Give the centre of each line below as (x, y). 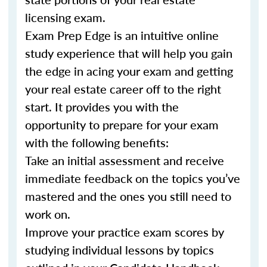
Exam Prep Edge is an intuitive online (122, 35)
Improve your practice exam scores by (125, 232)
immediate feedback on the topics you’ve (133, 178)
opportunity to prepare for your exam (122, 125)
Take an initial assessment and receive (125, 160)
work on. (48, 214)
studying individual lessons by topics (119, 250)
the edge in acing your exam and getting (129, 71)
